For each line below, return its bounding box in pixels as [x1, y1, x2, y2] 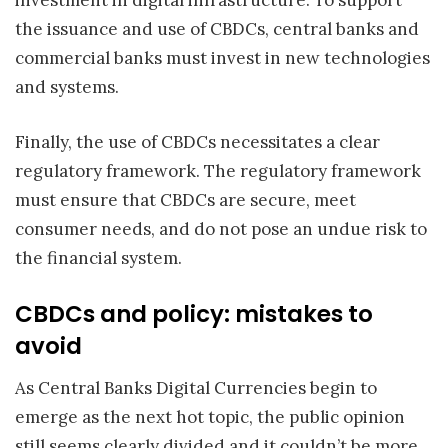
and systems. [15, 76, 119, 99]
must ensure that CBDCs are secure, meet [15, 188, 356, 211]
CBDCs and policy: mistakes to [15, 298, 373, 331]
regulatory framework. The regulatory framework [15, 159, 421, 182]
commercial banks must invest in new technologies [15, 47, 430, 70]
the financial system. [15, 246, 182, 269]
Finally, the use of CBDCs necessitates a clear [15, 130, 380, 153]
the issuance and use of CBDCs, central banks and [15, 18, 419, 41]
